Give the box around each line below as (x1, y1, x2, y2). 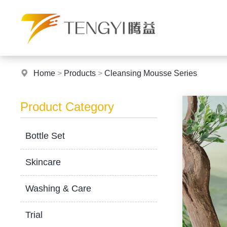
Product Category (20, 100, 115, 113)
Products (64, 69, 96, 78)
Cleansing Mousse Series (104, 69, 198, 78)
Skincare (25, 157, 61, 167)
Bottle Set (25, 131, 65, 141)
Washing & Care (25, 183, 92, 194)
